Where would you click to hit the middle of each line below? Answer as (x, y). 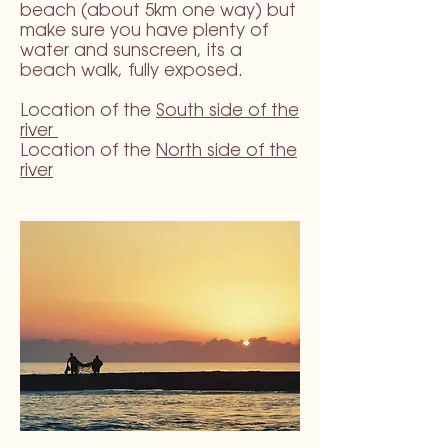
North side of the (226, 151)
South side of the (227, 111)
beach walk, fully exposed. (131, 71)
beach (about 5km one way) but (158, 11)
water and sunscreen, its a (131, 51)
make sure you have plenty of (144, 31)
